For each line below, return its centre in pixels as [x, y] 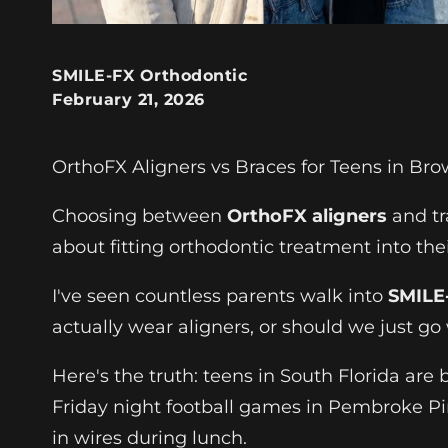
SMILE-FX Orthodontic [149, 75]
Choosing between [139, 215]
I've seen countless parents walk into [220, 295]
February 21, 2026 [128, 99]
